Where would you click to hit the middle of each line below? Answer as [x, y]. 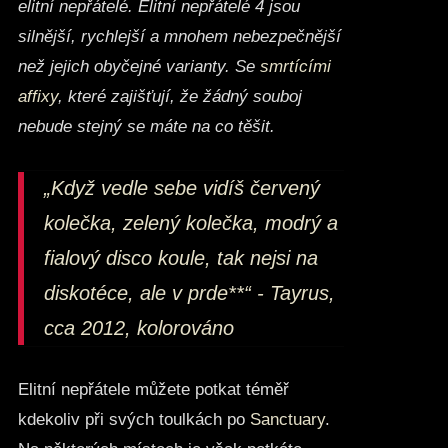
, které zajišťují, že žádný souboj [179, 97]
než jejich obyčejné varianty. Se [138, 67]
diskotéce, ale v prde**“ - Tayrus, [189, 293]
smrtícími [295, 67]
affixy [37, 97]
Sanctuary [287, 420]
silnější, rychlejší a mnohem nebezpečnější [179, 37]
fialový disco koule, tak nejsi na [180, 258]
